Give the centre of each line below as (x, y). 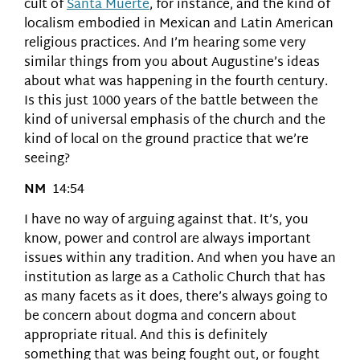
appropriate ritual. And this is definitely (146, 337)
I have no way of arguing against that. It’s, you (166, 221)
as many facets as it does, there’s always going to (176, 298)
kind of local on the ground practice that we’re (166, 140)
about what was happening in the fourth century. (176, 82)
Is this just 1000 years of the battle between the (171, 101)
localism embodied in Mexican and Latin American (179, 24)
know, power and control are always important (168, 240)
